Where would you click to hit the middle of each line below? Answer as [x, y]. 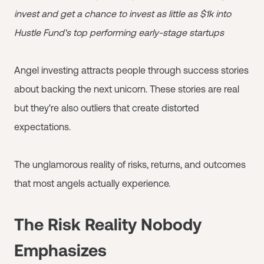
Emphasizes [60, 250]
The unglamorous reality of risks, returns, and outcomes [130, 164]
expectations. [42, 127]
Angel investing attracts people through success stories [131, 70]
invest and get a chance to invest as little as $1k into [123, 14]
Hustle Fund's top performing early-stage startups [119, 32]
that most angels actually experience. [92, 183]
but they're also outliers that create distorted [107, 108]
